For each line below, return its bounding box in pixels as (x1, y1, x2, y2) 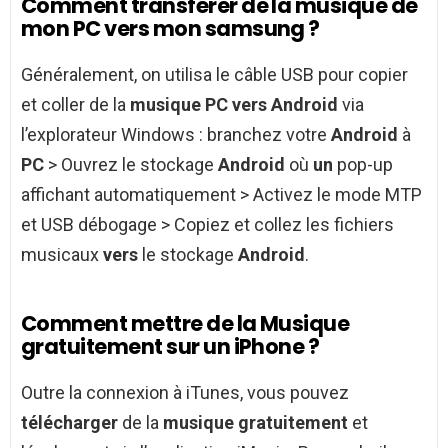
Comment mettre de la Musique (21, 309, 350, 339)
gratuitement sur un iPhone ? (21, 332, 320, 362)
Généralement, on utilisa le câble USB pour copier (21, 64, 408, 86)
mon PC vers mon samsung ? (21, 14, 320, 44)
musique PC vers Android (130, 94, 338, 116)
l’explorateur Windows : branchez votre (21, 124, 331, 146)
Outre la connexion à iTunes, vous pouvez (21, 382, 349, 404)
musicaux (21, 244, 103, 266)
